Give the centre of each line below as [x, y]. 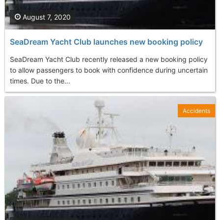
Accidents [196, 110]
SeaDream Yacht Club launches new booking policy [106, 41]
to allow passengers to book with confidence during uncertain [109, 70]
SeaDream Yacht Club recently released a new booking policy [109, 59]
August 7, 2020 [46, 17]
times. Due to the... [40, 81]
